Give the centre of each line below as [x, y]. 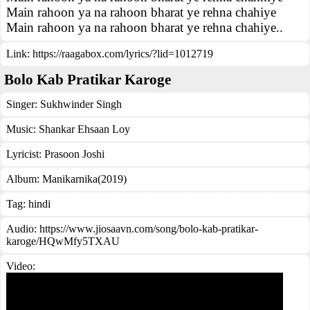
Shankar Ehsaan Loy [84, 129]
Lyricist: [25, 154]
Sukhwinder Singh [81, 104]
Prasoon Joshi [74, 154]
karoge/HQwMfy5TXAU [63, 241]
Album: [24, 179]
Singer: [23, 104]
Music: [22, 129]
